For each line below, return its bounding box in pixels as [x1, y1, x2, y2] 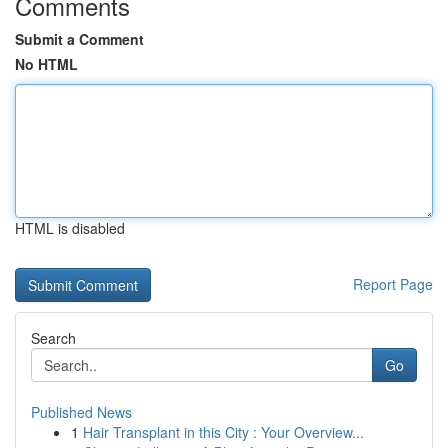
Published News [31, 402, 132, 422]
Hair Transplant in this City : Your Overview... [83, 422, 364, 442]
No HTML [15, 54, 78, 74]
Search [31, 328, 76, 348]
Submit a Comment [15, 29, 144, 49]
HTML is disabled [15, 218, 125, 238]
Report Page [353, 274, 433, 294]
